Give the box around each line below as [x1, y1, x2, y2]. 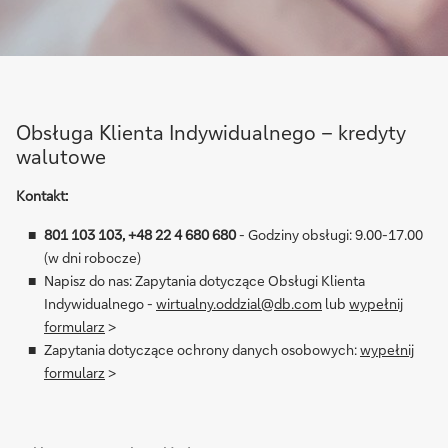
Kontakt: [16, 186, 68, 205]
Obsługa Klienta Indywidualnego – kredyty [16, 119, 406, 145]
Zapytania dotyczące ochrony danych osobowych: [43, 340, 360, 359]
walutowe [16, 143, 106, 169]
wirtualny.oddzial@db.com [156, 294, 322, 313]
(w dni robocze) [44, 248, 141, 267]
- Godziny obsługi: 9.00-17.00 [235, 225, 423, 244]
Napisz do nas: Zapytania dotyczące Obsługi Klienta [43, 271, 365, 290]
